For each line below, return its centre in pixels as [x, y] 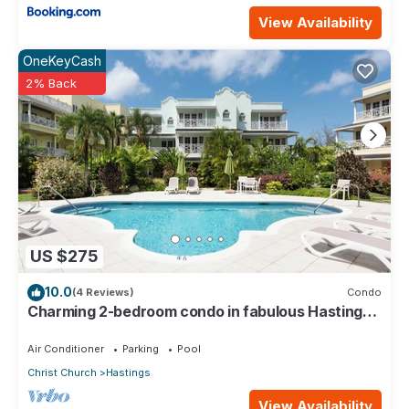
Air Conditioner [66, 348]
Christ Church [62, 372]
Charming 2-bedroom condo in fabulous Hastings [199, 311]
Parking [141, 348]
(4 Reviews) [103, 293]
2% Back [51, 84]
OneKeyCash [62, 61]
